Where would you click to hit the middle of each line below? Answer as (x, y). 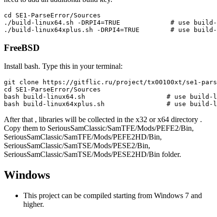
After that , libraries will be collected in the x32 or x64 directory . (103, 120)
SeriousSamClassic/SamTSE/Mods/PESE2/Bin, (77, 146)
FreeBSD (22, 47)
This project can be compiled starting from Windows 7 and (113, 196)
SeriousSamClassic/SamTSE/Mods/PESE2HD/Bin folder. (93, 155)
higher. (34, 204)
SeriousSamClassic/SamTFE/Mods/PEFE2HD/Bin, (83, 137)
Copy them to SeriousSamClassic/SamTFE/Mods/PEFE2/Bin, (99, 128)
